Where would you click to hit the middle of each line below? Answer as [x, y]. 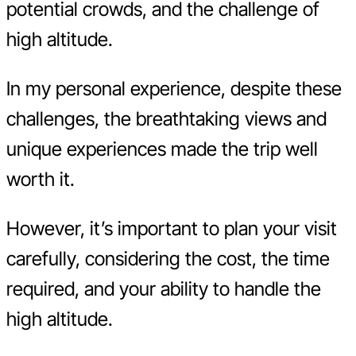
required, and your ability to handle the [164, 288]
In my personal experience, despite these [174, 88]
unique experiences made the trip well [162, 149]
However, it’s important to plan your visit [172, 228]
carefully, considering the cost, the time [168, 258]
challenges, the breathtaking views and [166, 118]
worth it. [41, 179]
